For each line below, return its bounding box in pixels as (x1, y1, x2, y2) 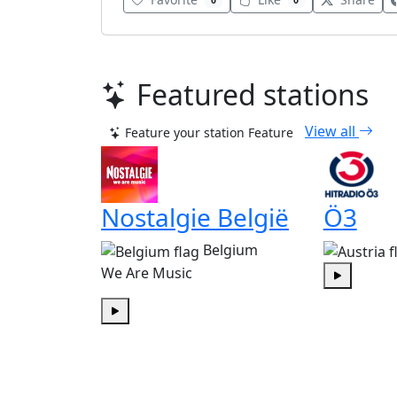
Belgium (203, 240, 258, 261)
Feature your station (125, 124, 245, 142)
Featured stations (136, 75, 369, 114)
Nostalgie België (101, 200, 289, 235)
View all (305, 121, 359, 142)
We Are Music (101, 262, 192, 283)
